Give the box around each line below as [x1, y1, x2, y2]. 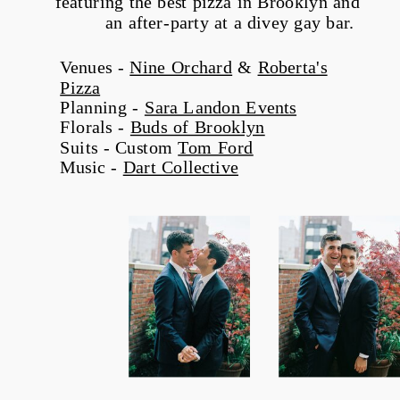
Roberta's [257, 58, 328, 78]
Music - [60, 158, 123, 178]
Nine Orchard [129, 58, 233, 78]
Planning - [60, 98, 145, 118]
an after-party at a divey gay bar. [105, 13, 361, 33]
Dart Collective [122, 158, 238, 178]
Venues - [60, 58, 130, 78]
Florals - [60, 118, 130, 137]
